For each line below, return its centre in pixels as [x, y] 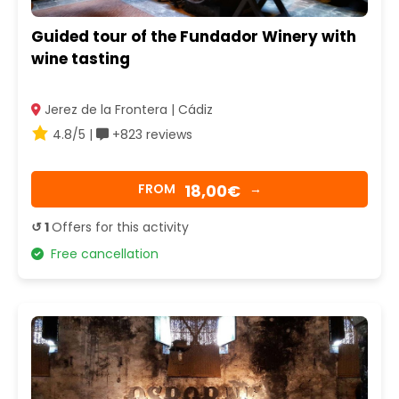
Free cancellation [101, 253]
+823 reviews [151, 134]
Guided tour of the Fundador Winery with [194, 37]
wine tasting [81, 59]
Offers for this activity [120, 227]
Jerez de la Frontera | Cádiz [127, 109]
